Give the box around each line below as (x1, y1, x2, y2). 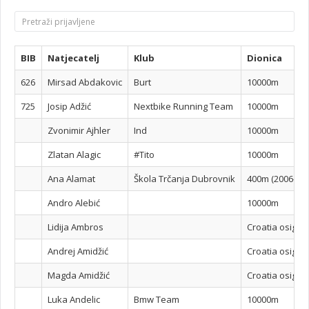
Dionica (247, 52, 282, 64)
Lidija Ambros (48, 221, 103, 233)
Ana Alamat (48, 172, 95, 185)
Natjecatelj (48, 52, 99, 64)
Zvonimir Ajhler (48, 124, 110, 137)
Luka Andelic (48, 293, 100, 306)
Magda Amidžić (48, 269, 110, 281)
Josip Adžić (48, 100, 91, 112)
